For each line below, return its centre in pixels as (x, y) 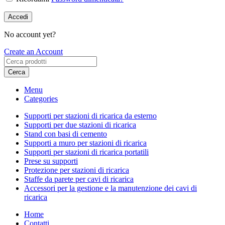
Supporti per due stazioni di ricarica (80, 125)
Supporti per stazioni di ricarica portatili (86, 152)
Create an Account (33, 51)
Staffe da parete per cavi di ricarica (79, 179)
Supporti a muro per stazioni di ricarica (85, 143)
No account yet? (30, 34)
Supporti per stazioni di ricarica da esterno (90, 116)
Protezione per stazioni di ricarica (77, 170)
